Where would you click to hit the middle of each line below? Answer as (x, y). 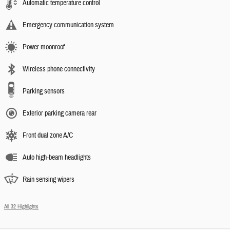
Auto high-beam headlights (57, 158)
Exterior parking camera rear (60, 114)
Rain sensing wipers (49, 180)
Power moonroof (44, 47)
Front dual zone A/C (48, 136)
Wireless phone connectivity (59, 70)
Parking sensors (44, 92)
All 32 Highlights (21, 207)
